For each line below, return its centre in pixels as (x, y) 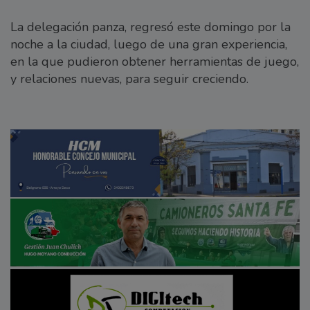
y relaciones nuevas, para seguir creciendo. (133, 79)
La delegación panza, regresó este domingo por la (151, 27)
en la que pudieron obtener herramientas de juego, (155, 61)
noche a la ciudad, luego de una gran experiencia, (149, 44)
